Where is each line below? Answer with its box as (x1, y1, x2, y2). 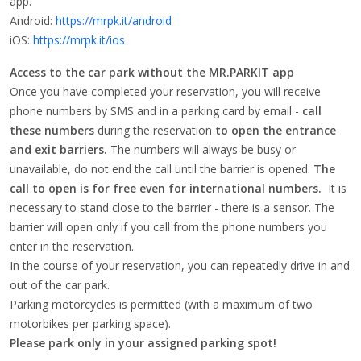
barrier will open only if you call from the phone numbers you (10, 219, 327, 234)
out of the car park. (10, 277, 110, 293)
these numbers (10, 122, 94, 138)
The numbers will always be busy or (110, 142, 296, 157)
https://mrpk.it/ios (33, 32, 125, 48)
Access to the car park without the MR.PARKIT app (10, 64, 294, 80)
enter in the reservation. (10, 239, 134, 254)
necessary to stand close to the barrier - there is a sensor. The (10, 200, 334, 215)
